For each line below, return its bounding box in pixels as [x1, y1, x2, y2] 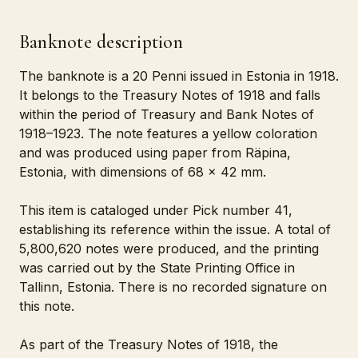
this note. [19, 298, 74, 314]
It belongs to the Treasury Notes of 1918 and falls [19, 87, 320, 103]
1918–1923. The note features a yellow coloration [19, 125, 317, 141]
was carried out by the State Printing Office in [19, 260, 295, 276]
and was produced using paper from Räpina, [19, 145, 291, 161]
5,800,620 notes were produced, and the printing [19, 241, 319, 257]
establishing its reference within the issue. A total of [19, 221, 331, 237]
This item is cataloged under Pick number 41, [19, 202, 292, 218]
